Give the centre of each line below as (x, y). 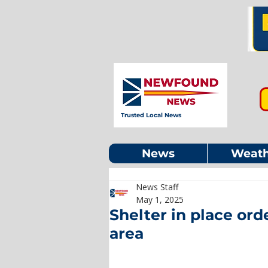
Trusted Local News (151, 115)
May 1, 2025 (160, 200)
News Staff (157, 187)
